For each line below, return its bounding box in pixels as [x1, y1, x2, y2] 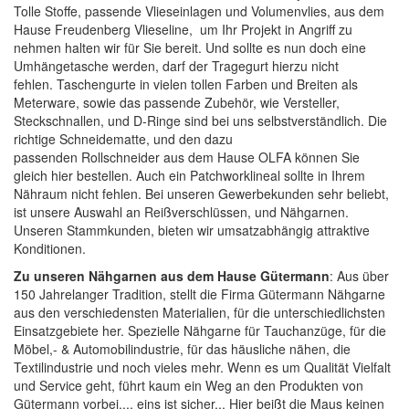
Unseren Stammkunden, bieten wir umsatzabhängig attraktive [14, 221, 370, 240]
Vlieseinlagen [145, 2, 225, 21]
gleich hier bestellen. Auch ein [14, 166, 190, 185]
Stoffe [45, 2, 78, 21]
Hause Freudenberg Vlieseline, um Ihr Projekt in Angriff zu [14, 20, 352, 39]
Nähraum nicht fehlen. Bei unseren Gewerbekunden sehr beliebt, [14, 184, 389, 204]
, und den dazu [146, 130, 233, 149]
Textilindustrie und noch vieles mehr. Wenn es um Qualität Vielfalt [14, 358, 391, 377]
